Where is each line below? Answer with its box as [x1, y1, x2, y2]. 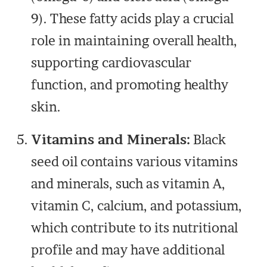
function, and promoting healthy [31, 77, 229, 93]
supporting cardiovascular [31, 55, 192, 71]
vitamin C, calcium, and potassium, [31, 198, 243, 214]
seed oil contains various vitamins [31, 154, 238, 170]
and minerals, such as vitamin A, [31, 176, 226, 192]
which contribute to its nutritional [31, 220, 238, 236]
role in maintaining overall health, [31, 33, 238, 49]
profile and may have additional [31, 242, 225, 258]
